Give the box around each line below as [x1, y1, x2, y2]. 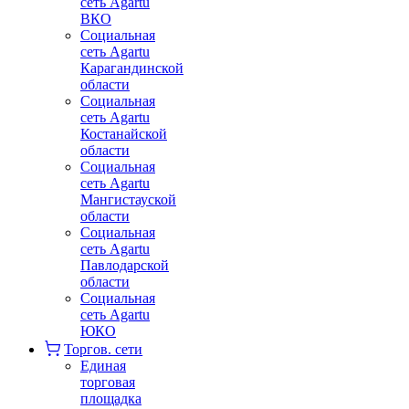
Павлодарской [80, 257, 169, 274]
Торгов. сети [64, 341, 143, 358]
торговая [80, 374, 135, 391]
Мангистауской [80, 192, 176, 208]
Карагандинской [80, 60, 184, 77]
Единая [80, 358, 126, 374]
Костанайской [80, 126, 167, 142]
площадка [80, 391, 142, 407]
